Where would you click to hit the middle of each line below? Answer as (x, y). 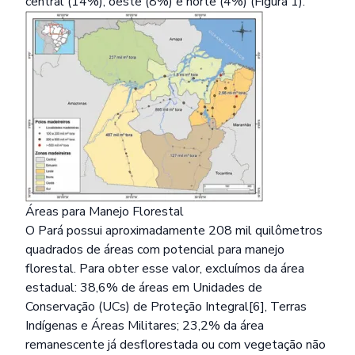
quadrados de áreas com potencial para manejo (155, 250)
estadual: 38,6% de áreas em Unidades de (144, 288)
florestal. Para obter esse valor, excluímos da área (165, 269)
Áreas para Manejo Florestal (105, 212)
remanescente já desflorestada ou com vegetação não (176, 345)
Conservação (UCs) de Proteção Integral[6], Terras (166, 307)
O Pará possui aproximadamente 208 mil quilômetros (174, 231)
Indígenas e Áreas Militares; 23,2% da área (145, 326)
